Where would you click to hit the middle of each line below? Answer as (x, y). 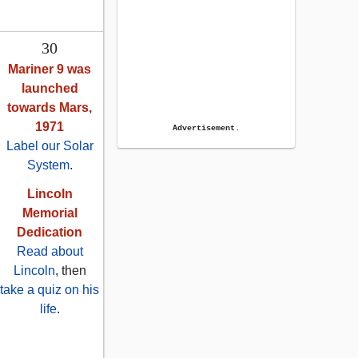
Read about (50, 252)
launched (50, 89)
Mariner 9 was (50, 70)
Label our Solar (50, 146)
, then (70, 271)
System (48, 165)
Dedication (50, 233)
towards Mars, (50, 108)
